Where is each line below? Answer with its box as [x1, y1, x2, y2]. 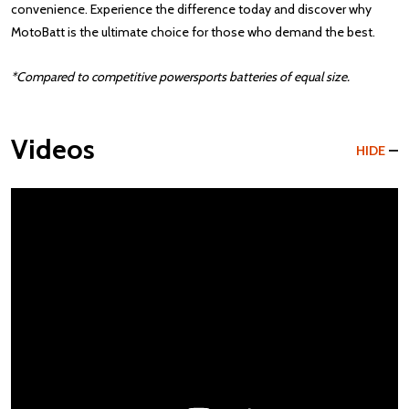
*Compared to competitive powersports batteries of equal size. [11, 68, 350, 85]
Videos [11, 132, 95, 166]
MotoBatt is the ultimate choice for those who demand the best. [11, 24, 375, 40]
